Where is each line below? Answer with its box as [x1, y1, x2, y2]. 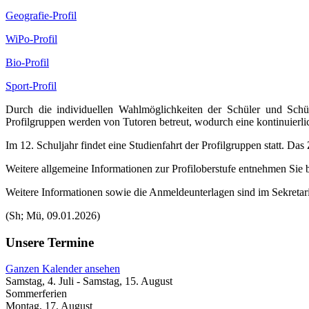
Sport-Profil [6, 79, 57, 92]
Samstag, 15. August [83, 275, 172, 288]
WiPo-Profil [6, 32, 57, 45]
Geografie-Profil [6, 9, 77, 21]
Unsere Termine [6, 235, 94, 250]
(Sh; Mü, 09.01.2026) [6, 209, 103, 221]
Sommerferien [6, 288, 67, 300]
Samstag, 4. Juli [6, 275, 74, 288]
